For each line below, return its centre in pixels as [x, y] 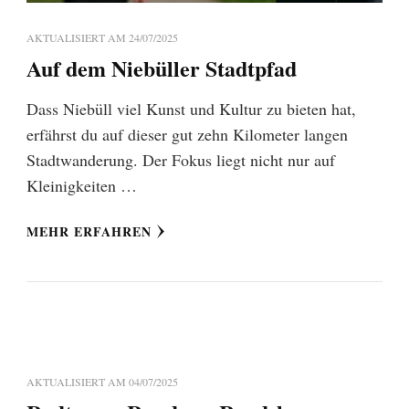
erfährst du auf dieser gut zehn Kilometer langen [187, 134]
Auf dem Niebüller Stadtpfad [162, 68]
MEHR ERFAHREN [89, 231]
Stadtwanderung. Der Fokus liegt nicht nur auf [181, 159]
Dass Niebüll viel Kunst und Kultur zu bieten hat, [191, 108]
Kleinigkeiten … [82, 185]
